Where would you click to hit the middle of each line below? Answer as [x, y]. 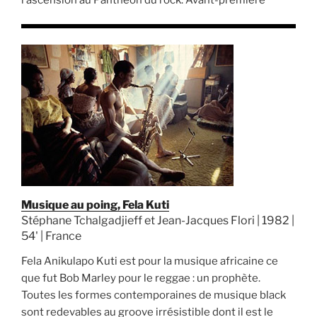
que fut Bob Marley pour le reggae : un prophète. [141, 278]
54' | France [51, 236]
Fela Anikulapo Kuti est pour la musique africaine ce [150, 261]
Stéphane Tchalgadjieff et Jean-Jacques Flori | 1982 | [158, 220]
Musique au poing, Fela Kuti [95, 204]
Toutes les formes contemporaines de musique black [154, 295]
